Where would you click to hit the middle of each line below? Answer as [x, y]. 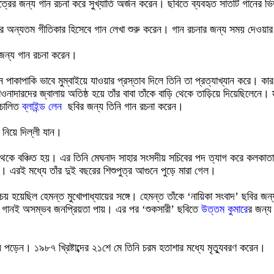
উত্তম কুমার [224, 209]
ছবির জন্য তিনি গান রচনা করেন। [123, 106]
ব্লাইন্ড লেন [42, 106]
